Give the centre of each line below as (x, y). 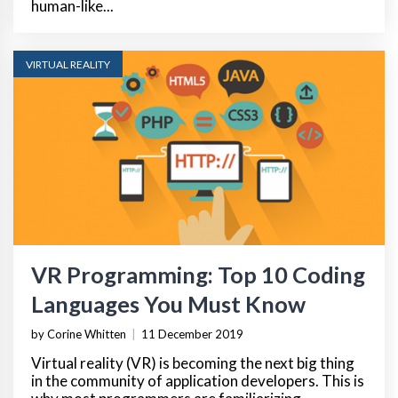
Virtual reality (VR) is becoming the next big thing (193, 362)
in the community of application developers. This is (198, 380)
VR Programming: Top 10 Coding (198, 274)
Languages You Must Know (168, 303)
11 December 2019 (192, 334)
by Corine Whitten (79, 334)
